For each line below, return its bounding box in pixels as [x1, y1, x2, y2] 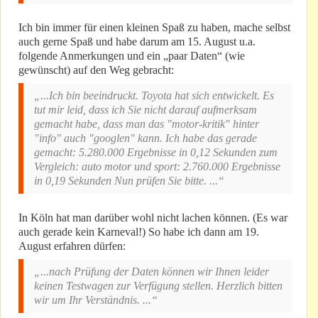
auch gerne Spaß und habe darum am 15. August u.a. [18, 35, 256, 48]
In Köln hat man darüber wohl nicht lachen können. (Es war [18, 212, 287, 224]
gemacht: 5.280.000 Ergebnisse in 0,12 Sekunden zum [34, 146, 278, 159]
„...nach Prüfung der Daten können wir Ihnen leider [34, 265, 269, 278]
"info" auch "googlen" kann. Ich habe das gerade [34, 132, 257, 145]
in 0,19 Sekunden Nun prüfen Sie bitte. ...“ [34, 175, 224, 187]
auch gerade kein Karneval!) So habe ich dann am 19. [18, 226, 259, 238]
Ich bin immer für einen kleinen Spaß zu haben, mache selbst [18, 21, 290, 34]
